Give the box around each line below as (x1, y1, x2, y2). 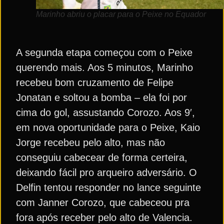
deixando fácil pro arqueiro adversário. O (16, 167, 197, 178)
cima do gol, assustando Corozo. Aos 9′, (16, 107, 195, 118)
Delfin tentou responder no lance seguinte (16, 182, 201, 193)
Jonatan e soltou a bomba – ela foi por (16, 92, 187, 103)
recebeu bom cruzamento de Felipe (16, 77, 173, 88)
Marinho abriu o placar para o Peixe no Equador (36, 10, 206, 18)
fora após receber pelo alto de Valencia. (16, 212, 192, 223)
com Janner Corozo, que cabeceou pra (16, 197, 189, 208)
